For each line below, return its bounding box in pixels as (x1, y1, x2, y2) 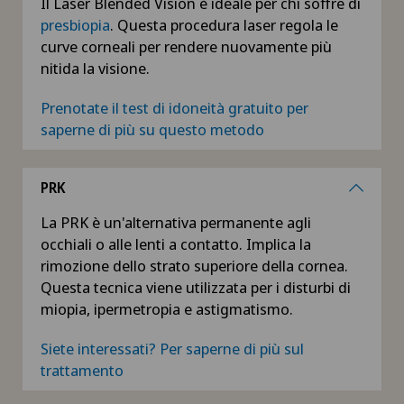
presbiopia (41, 14, 110, 36)
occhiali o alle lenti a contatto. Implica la (41, 234, 311, 255)
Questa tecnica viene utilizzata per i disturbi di (41, 277, 351, 298)
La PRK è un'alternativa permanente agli (41, 212, 311, 234)
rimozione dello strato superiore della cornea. (41, 255, 348, 277)
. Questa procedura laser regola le (110, 14, 338, 36)
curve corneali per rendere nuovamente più (41, 36, 332, 58)
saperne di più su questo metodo (41, 119, 264, 141)
